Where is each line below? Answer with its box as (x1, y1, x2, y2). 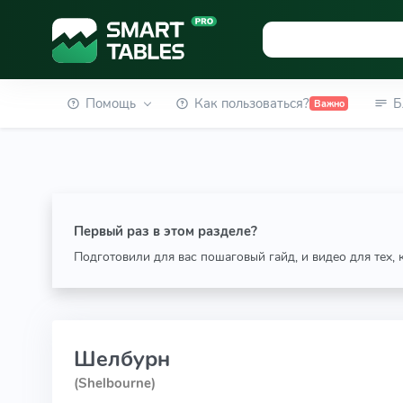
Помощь (85, 94, 136, 112)
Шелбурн (73, 345, 170, 373)
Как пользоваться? (194, 94, 310, 112)
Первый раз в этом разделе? (73, 222, 257, 240)
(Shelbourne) (73, 374, 156, 392)
